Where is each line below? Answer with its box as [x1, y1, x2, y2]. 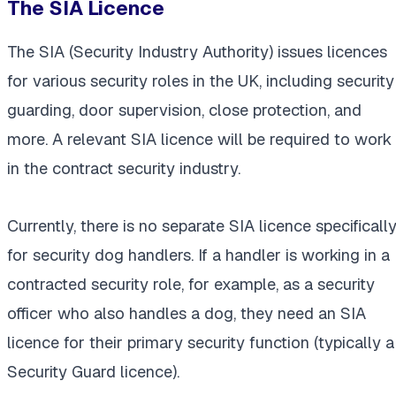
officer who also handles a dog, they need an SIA [7, 303, 366, 324]
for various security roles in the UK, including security [7, 71, 394, 92]
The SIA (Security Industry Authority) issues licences [7, 42, 387, 63]
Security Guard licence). [7, 362, 179, 383]
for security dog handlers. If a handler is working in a [7, 245, 390, 266]
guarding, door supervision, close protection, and [7, 100, 362, 121]
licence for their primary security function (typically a [7, 332, 394, 354]
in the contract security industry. [7, 158, 240, 179]
